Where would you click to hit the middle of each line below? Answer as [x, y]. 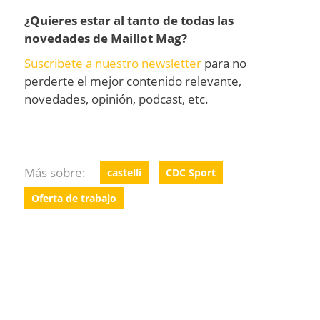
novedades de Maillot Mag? [106, 38]
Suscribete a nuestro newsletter [113, 63]
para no [224, 63]
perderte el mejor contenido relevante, [133, 81]
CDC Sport [191, 173]
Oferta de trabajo [74, 199]
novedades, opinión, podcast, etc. [117, 99]
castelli [125, 173]
